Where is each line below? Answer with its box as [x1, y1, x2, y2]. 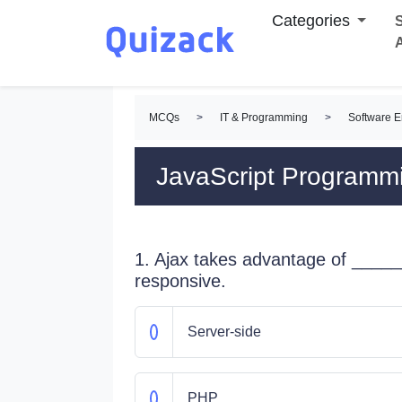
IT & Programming [220, 111, 308, 124]
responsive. [135, 271, 226, 291]
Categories [272, 12, 350, 30]
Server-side [187, 324, 261, 339]
